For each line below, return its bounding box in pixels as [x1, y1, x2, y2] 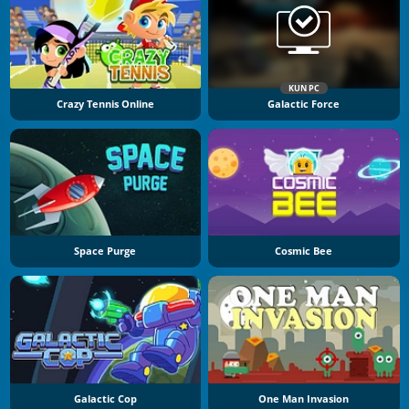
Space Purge [74, 245, 137, 258]
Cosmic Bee [275, 245, 333, 258]
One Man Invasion [258, 392, 350, 405]
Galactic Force [267, 97, 341, 110]
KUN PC [288, 81, 320, 94]
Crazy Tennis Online [56, 97, 154, 110]
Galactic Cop [73, 392, 137, 405]
